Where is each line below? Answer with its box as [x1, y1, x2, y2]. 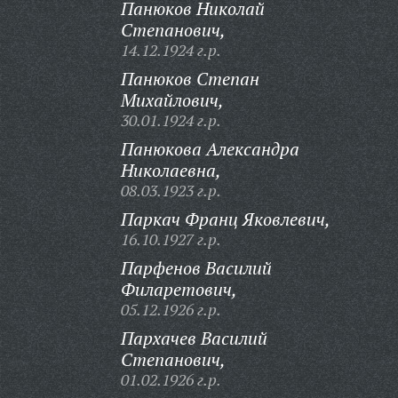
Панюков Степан [120, 67, 259, 91]
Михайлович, [120, 88, 224, 112]
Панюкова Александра [120, 137, 299, 161]
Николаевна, [120, 158, 221, 182]
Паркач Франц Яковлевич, [120, 207, 330, 231]
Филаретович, [120, 277, 237, 301]
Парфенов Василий [120, 256, 272, 280]
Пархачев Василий [120, 326, 267, 350]
